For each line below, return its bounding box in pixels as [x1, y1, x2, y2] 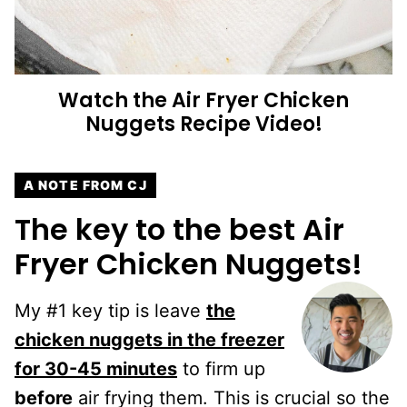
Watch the [58, 85, 172, 114]
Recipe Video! [179, 109, 323, 138]
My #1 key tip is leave [15, 299, 206, 322]
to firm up [177, 357, 265, 380]
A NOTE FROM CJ [24, 176, 147, 193]
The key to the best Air [15, 208, 344, 250]
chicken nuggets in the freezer [15, 328, 284, 351]
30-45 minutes [45, 357, 177, 380]
